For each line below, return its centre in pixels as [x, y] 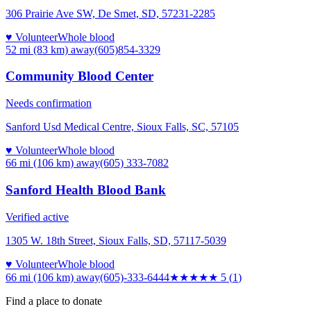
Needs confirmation [49, 103]
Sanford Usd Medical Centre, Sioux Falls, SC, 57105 [122, 127]
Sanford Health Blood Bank [86, 190]
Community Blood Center [79, 76]
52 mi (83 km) [37, 49]
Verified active [37, 217]
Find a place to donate [54, 301]
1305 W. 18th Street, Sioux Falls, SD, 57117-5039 [116, 240]
